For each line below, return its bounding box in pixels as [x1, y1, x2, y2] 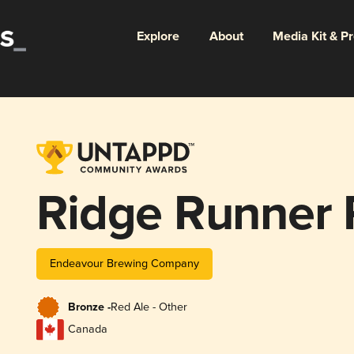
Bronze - [67, 300, 111, 315]
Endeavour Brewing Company [49, 256, 199, 270]
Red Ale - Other [110, 300, 187, 314]
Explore [136, 28, 179, 45]
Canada [67, 322, 107, 337]
